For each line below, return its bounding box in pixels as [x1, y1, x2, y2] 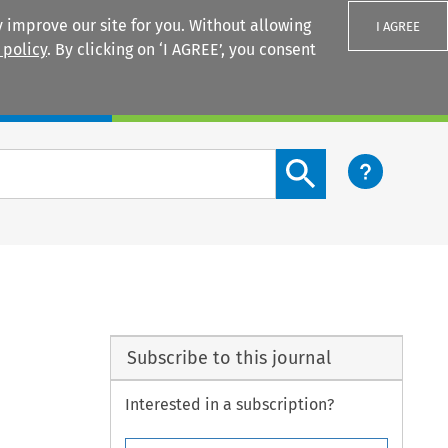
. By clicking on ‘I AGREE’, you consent [47, 40, 316, 59]
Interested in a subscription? [125, 395, 335, 415]
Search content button [275, 150, 439, 170]
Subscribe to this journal [126, 346, 331, 369]
